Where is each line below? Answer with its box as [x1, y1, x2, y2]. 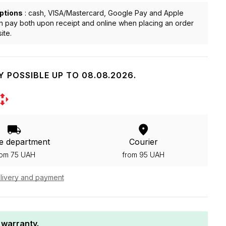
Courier [129, 136, 158, 147]
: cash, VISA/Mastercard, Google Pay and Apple [23, 8, 184, 17]
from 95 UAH [122, 150, 165, 159]
